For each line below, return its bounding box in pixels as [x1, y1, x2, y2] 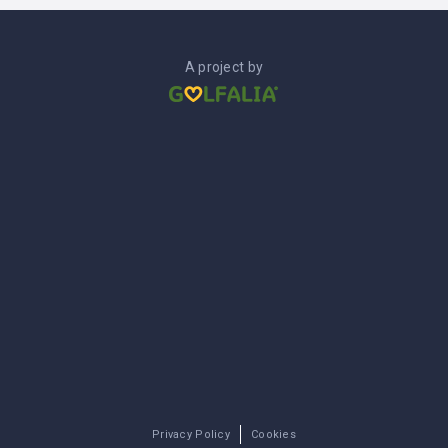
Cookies [250, 428, 296, 441]
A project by [184, 59, 264, 75]
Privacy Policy [152, 428, 230, 441]
